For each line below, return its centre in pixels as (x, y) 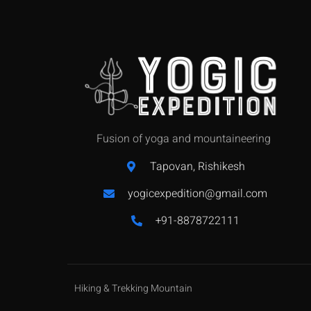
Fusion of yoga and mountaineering (185, 139)
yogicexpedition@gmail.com (197, 194)
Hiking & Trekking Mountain (134, 288)
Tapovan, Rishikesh (197, 167)
